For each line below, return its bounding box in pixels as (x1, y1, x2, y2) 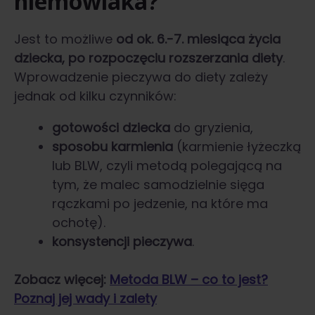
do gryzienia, (174, 119, 257, 137)
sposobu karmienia (52, 138, 173, 156)
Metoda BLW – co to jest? (110, 271, 268, 289)
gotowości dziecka (52, 119, 174, 137)
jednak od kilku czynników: (14, 87, 180, 105)
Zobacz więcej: (14, 271, 110, 289)
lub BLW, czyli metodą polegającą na (52, 157, 282, 175)
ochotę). (52, 214, 105, 232)
